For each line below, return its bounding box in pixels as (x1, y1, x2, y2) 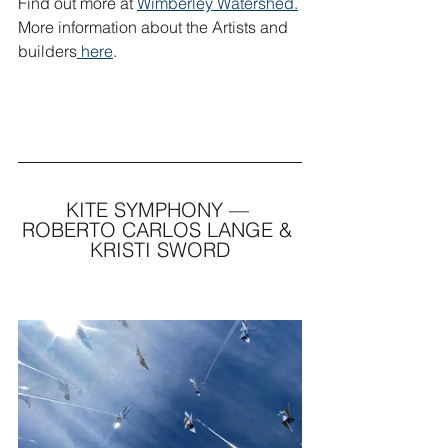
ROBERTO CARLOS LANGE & (22, 217, 298, 242)
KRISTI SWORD (90, 237, 230, 262)
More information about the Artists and (18, 17, 292, 37)
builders (18, 41, 77, 61)
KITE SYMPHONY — (65, 197, 255, 222)
